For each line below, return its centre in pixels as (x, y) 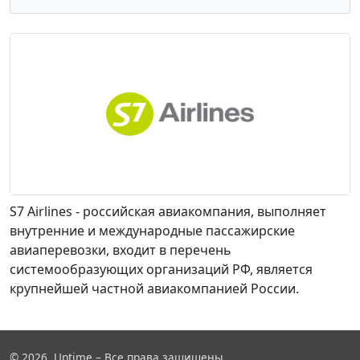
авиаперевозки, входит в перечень (121, 250)
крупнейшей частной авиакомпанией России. (154, 288)
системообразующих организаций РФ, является (161, 269)
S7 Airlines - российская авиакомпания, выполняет (168, 211)
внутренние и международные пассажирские (152, 231)
